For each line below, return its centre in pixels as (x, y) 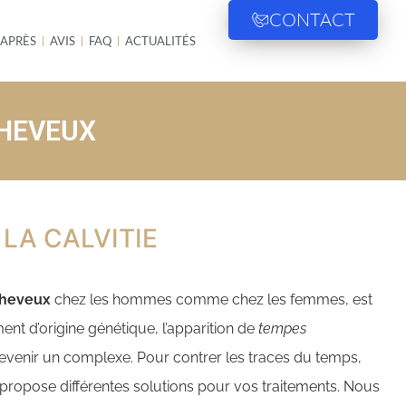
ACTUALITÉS (161, 41)
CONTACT (312, 19)
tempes (282, 329)
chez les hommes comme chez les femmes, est (212, 300)
